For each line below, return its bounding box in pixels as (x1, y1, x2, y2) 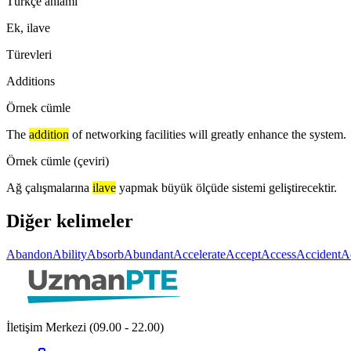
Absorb (87, 247, 124, 261)
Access (261, 247, 296, 261)
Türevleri (6, 47, 52, 61)
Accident (296, 247, 341, 261)
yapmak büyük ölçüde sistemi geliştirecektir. (119, 180, 337, 194)
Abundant (124, 247, 173, 261)
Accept (226, 247, 261, 261)
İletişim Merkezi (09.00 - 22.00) (6, 320, 164, 334)
